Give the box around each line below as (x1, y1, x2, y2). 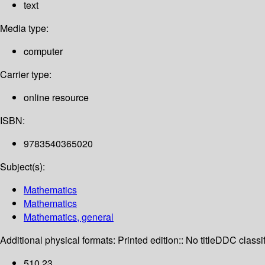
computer (24, 44, 63, 59)
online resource (24, 91, 89, 105)
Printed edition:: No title (118, 233, 215, 247)
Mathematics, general (24, 210, 114, 224)
